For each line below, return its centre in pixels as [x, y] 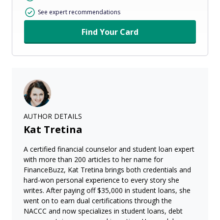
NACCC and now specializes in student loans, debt [103, 211]
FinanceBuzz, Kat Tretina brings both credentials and [107, 169]
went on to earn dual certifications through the [98, 200]
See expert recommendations [79, 12]
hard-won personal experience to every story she [101, 180]
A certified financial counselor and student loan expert [109, 149]
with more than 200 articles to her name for [93, 159]
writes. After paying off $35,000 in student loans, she [107, 190]
